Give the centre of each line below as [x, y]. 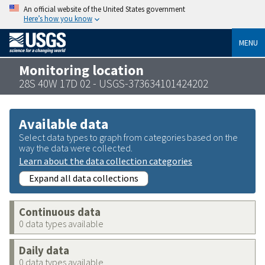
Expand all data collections [84, 178]
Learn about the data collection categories [106, 161]
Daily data [44, 250]
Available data [64, 124]
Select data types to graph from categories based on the [128, 137]
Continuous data [60, 212]
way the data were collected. [76, 148]
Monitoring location [81, 70]
